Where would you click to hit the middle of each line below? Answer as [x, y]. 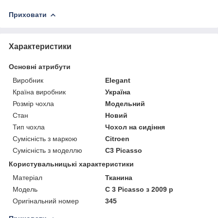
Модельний [125, 103]
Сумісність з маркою [45, 138]
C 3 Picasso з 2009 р [139, 189]
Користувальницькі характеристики [71, 164]
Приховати [28, 14]
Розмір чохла [33, 103]
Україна [118, 92]
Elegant [118, 80]
